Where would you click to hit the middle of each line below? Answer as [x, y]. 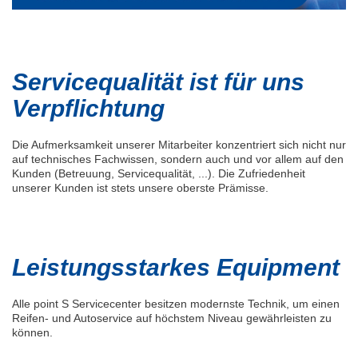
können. [32, 333]
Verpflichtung [88, 109]
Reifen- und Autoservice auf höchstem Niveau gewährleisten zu [172, 318]
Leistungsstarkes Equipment [176, 268]
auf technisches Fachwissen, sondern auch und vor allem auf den [178, 159]
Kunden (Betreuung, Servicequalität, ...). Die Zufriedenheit [159, 174]
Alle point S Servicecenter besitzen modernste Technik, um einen [176, 304]
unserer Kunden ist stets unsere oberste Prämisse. [140, 188]
